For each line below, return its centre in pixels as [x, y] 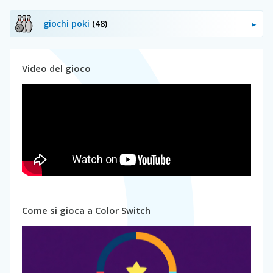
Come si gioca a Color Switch [86, 210]
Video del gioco [56, 68]
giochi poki [68, 23]
